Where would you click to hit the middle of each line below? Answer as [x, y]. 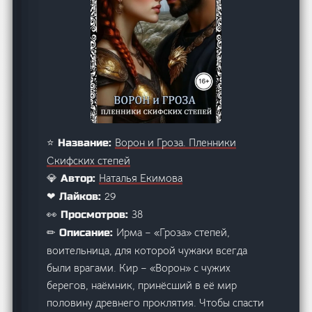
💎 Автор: [73, 178]
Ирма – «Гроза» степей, [173, 232]
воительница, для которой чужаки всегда [147, 250]
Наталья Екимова [141, 178]
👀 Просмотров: [89, 214]
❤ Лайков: [76, 196]
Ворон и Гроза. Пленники [176, 142]
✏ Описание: [82, 232]
